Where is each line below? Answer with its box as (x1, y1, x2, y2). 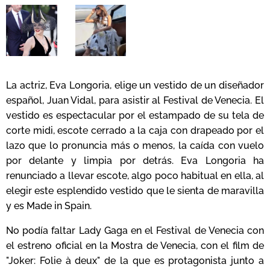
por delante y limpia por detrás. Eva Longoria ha (6, 154, 264, 166)
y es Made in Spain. (6, 199, 92, 212)
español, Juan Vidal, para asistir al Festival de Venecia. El (6, 94, 264, 106)
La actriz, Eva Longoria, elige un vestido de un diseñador (6, 79, 264, 91)
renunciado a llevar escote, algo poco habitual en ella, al (6, 169, 264, 181)
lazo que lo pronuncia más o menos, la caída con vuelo (6, 139, 264, 151)
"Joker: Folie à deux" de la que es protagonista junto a (6, 254, 264, 266)
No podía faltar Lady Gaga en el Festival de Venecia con (6, 224, 264, 236)
